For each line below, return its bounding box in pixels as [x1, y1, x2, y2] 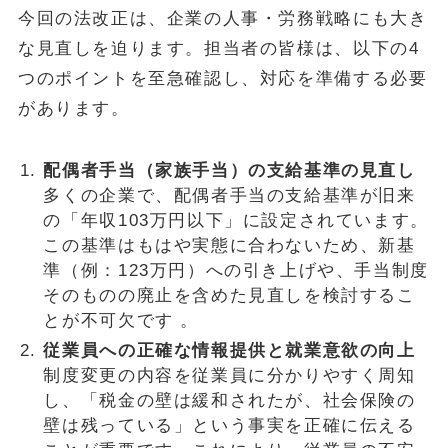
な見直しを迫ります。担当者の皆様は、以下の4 [17, 39, 420, 59]
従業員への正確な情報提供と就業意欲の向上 [43, 340, 416, 360]
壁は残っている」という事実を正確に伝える [43, 415, 416, 435]
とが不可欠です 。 [43, 311, 213, 331]
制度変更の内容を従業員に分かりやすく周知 [43, 365, 416, 385]
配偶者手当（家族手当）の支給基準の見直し [43, 161, 416, 181]
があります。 [17, 99, 130, 119]
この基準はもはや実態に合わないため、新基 [43, 236, 416, 256]
